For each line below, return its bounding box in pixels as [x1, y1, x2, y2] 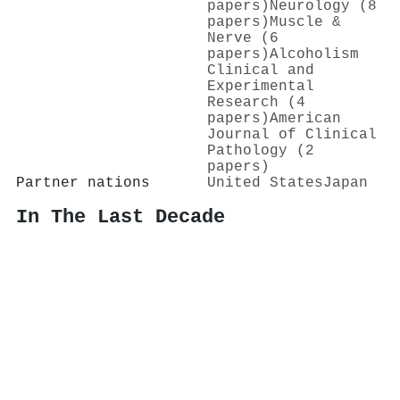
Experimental [207, 78, 314, 95]
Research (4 [207, 94, 305, 111]
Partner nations [16, 174, 150, 191]
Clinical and [207, 62, 314, 79]
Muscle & [270, 13, 341, 30]
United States [207, 174, 323, 191]
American [270, 110, 341, 127]
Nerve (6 [207, 29, 279, 46]
